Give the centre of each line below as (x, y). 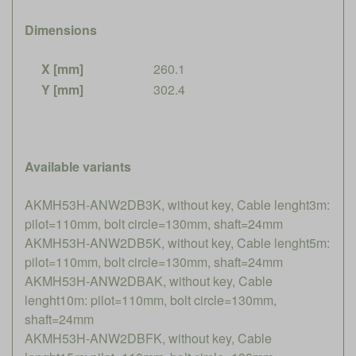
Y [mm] (62, 89)
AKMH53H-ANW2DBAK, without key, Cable (149, 281)
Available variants (78, 166)
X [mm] (62, 68)
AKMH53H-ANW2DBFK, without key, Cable (148, 338)
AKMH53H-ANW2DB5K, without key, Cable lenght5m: (177, 242)
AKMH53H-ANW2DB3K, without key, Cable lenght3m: (177, 204)
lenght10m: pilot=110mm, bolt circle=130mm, (151, 300)
